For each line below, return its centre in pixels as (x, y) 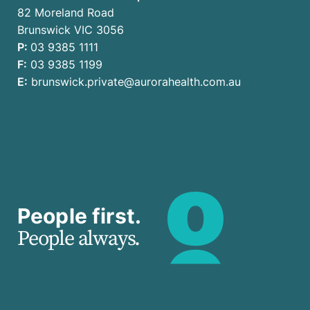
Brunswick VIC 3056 (71, 30)
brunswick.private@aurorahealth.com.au (136, 82)
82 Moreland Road (66, 13)
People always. (79, 239)
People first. (79, 216)
